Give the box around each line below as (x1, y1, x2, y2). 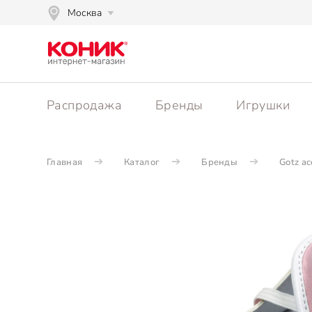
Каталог (124, 156, 160, 169)
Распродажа (47, 97, 122, 114)
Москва (68, 6, 102, 19)
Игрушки (236, 97, 290, 114)
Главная (47, 156, 83, 169)
